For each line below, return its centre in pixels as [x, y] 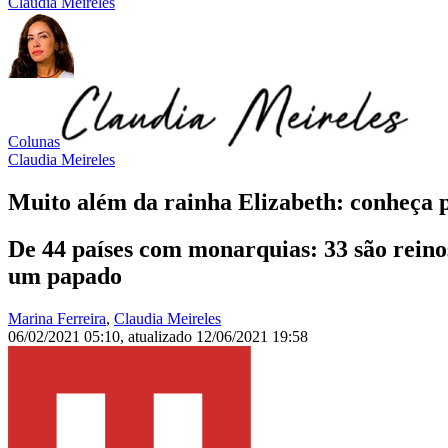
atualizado [162, 337]
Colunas [34, 142]
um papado [65, 276]
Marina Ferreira [57, 319]
